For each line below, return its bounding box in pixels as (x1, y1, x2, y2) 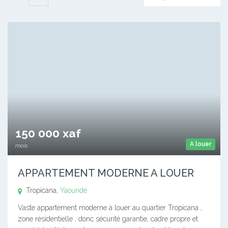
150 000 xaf (15, 126, 81, 140)
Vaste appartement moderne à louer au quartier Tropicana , (18, 204, 202, 212)
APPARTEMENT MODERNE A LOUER (18, 167, 194, 180)
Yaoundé (60, 186, 87, 195)
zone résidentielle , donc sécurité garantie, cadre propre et (18, 215, 198, 223)
